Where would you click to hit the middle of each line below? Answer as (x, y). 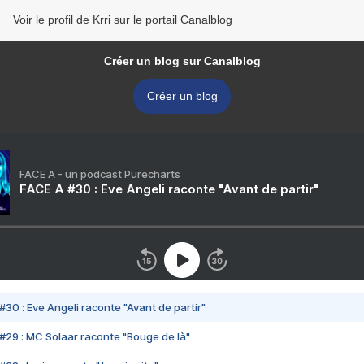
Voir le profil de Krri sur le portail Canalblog (123, 20)
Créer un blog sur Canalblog (182, 61)
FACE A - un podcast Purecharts (100, 174)
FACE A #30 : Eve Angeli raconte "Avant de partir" (169, 189)
